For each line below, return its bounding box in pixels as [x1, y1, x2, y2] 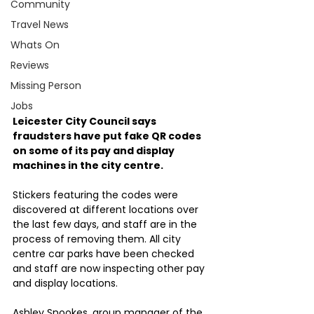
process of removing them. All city [13, 231, 184, 246]
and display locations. [13, 275, 118, 290]
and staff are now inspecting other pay [13, 261, 207, 275]
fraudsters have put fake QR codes [13, 128, 203, 143]
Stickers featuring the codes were [13, 187, 181, 202]
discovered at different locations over [13, 202, 201, 217]
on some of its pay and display [13, 143, 177, 158]
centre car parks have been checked [13, 246, 197, 261]
